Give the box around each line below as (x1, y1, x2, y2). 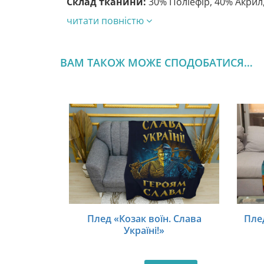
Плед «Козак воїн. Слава (87, 212, 202, 226)
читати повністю (67, 14, 146, 28)
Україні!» (124, 224, 164, 237)
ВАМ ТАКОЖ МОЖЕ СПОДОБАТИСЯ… (60, 55, 253, 70)
